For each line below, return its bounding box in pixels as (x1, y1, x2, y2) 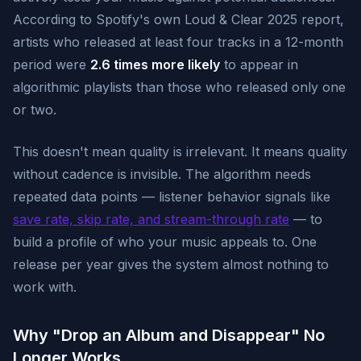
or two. (13, 102, 56, 118)
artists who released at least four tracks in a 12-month (13, 34, 343, 50)
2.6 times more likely (90, 56, 220, 73)
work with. (13, 279, 77, 295)
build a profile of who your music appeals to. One (13, 234, 317, 250)
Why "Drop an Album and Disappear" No (13, 326, 325, 345)
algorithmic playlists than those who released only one (13, 79, 346, 95)
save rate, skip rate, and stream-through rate (13, 211, 289, 227)
